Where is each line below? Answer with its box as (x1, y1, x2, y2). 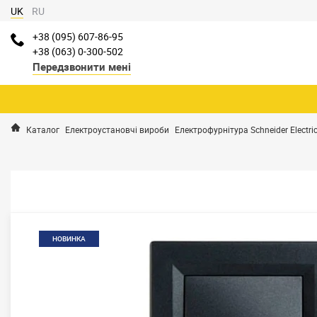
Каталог (26, 124, 59, 135)
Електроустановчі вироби (65, 124, 169, 135)
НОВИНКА (52, 234, 86, 243)
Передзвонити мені (33, 59, 131, 74)
